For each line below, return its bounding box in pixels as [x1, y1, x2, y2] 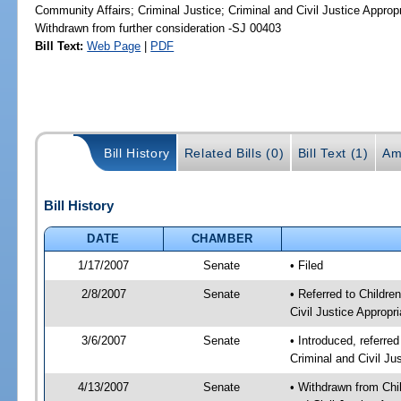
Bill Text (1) [297, 146, 369, 161]
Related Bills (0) [183, 146, 285, 161]
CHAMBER [191, 231, 254, 245]
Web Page [87, 38, 141, 53]
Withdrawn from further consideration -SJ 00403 [35, 21, 282, 35]
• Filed [289, 258, 323, 272]
